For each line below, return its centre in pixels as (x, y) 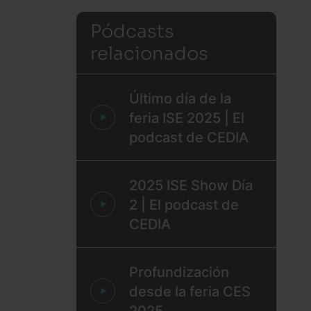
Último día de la (180, 98)
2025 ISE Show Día (191, 185)
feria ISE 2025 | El (186, 117)
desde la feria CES (190, 291)
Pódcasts (132, 30)
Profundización (179, 271)
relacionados (149, 52)
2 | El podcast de (184, 204)
